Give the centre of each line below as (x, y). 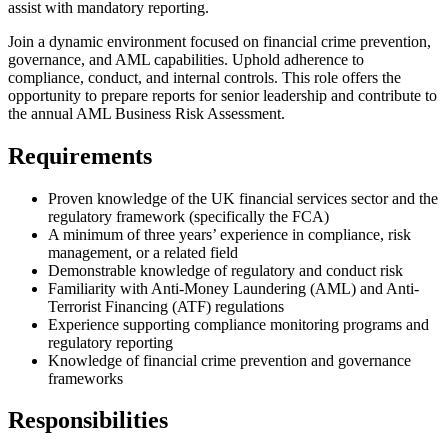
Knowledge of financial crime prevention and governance (229, 360)
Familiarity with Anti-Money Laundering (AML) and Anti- (233, 288)
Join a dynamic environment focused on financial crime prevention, (219, 41)
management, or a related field (143, 252)
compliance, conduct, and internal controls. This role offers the (204, 77)
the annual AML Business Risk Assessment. (146, 113)
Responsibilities (88, 420)
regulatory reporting (110, 342)
